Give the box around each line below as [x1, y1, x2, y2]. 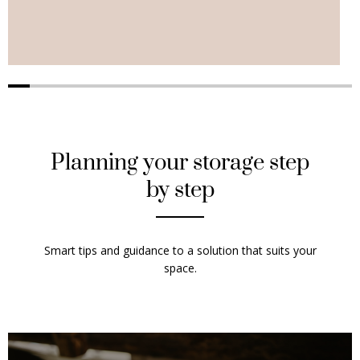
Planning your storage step [51, 149, 309, 178]
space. [163, 260, 197, 276]
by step [145, 177, 215, 205]
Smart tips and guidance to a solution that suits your [43, 243, 317, 259]
